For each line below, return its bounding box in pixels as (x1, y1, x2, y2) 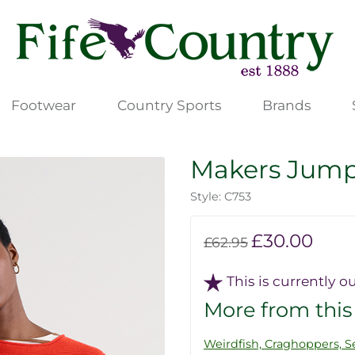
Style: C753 (190, 189, 251, 204)
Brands (261, 97, 311, 113)
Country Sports (116, 97, 221, 113)
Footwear (10, 97, 76, 113)
